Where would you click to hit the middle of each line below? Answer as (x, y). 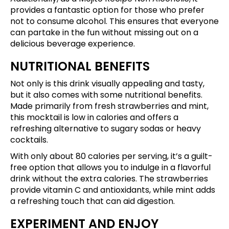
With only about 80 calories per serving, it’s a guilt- (111, 156)
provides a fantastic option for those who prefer (107, 10)
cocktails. (29, 140)
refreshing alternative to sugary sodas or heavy (106, 129)
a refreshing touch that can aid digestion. (93, 201)
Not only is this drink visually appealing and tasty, (107, 84)
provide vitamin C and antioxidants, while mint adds (113, 190)
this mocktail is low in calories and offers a (94, 118)
